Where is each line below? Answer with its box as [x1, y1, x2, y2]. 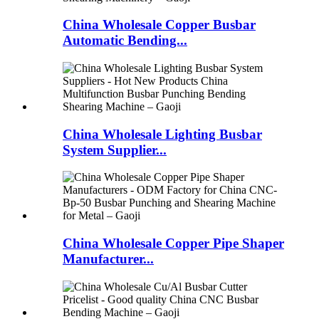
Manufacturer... [63, 251, 154, 267]
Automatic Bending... [63, 33, 187, 48]
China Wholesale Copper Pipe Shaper [63, 236, 284, 251]
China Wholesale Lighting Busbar [63, 126, 262, 142]
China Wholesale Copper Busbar [63, 17, 256, 33]
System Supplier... [63, 142, 167, 157]
